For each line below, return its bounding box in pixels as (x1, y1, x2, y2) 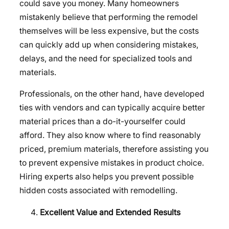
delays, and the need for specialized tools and (19, 53, 192, 63)
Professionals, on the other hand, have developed (19, 89, 204, 99)
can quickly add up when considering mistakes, (19, 39, 198, 50)
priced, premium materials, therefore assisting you (19, 144, 209, 154)
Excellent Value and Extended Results (40, 208, 180, 218)
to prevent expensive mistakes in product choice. (19, 158, 204, 168)
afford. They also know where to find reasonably (19, 130, 201, 141)
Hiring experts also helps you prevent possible (19, 172, 194, 182)
